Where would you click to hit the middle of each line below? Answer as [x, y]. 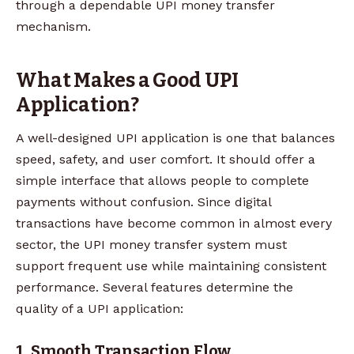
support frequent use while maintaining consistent [171, 265]
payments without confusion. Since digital [143, 201]
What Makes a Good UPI [127, 80]
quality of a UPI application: [100, 308]
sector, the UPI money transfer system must [151, 244]
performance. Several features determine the [154, 287]
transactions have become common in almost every [174, 223]
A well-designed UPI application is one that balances [175, 137]
